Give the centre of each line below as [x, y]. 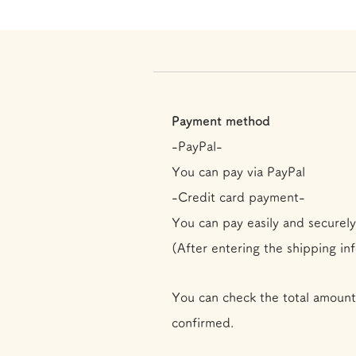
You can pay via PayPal [238, 171]
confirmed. [203, 322]
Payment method [221, 120]
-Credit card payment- [238, 197]
